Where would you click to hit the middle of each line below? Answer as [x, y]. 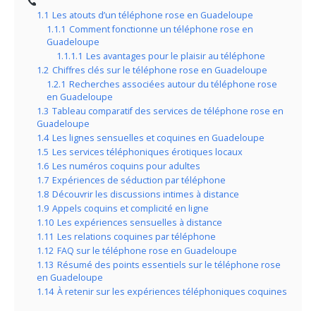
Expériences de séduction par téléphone [139, 181]
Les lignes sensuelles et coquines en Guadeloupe [158, 138]
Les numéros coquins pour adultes [126, 166]
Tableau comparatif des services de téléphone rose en [168, 111]
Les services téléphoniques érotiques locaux [147, 152]
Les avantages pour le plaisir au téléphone [176, 56]
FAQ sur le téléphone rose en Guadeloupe [147, 251]
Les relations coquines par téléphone [136, 237]
